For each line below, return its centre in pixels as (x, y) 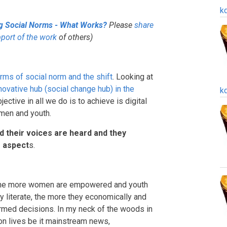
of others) (75, 37)
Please (122, 25)
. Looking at (133, 77)
